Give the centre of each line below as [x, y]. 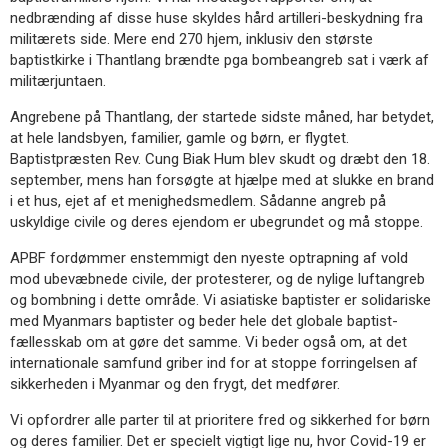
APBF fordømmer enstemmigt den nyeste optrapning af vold [209, 257]
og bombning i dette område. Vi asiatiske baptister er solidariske [220, 299]
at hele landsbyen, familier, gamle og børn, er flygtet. [179, 137]
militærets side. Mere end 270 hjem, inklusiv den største [191, 38]
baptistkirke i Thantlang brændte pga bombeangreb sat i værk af [219, 59]
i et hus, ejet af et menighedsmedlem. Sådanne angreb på [198, 200]
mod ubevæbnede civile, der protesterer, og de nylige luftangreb [217, 278]
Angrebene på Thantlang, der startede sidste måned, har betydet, [222, 116]
